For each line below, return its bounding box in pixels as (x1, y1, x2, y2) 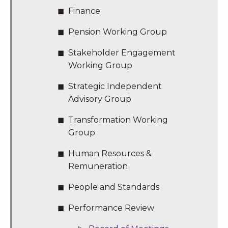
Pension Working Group (68, 27, 167, 37)
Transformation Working (68, 115, 168, 125)
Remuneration (68, 161, 128, 172)
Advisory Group (68, 94, 131, 104)
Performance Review (68, 203, 154, 213)
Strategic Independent (68, 81, 162, 92)
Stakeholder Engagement (68, 48, 176, 58)
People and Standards (68, 182, 159, 192)
